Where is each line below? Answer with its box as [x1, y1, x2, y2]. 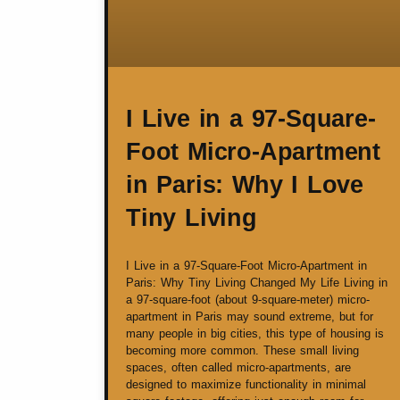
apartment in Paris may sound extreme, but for [126, 309, 373, 323]
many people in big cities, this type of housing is [126, 326, 384, 340]
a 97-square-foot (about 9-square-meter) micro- [126, 292, 370, 306]
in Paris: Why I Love [126, 171, 364, 198]
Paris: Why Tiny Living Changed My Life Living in [126, 275, 387, 289]
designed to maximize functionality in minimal [126, 377, 366, 391]
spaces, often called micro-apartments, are [126, 360, 351, 374]
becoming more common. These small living [126, 343, 359, 357]
